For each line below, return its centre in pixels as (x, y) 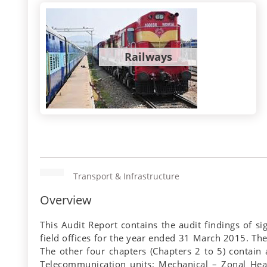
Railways (148, 57)
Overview (66, 200)
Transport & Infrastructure (126, 176)
